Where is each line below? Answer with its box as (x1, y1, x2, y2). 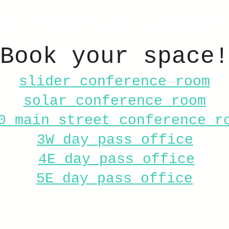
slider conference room (19, 74, 210, 89)
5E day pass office (36, 171, 193, 187)
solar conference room (23, 93, 206, 109)
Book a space (148, 14, 222, 31)
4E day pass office (38, 151, 195, 167)
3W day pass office (37, 132, 193, 148)
